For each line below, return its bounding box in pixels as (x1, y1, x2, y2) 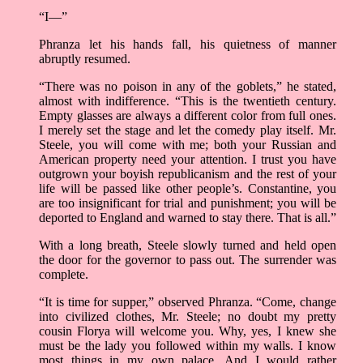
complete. (39, 267, 88, 282)
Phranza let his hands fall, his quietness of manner (39, 37, 336, 52)
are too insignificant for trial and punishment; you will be (39, 196, 336, 211)
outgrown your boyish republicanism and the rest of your (39, 167, 336, 181)
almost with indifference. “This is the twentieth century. (39, 94, 336, 109)
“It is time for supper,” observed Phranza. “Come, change (39, 295, 336, 310)
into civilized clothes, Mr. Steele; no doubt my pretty (39, 310, 336, 324)
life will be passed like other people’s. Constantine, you (39, 181, 336, 196)
